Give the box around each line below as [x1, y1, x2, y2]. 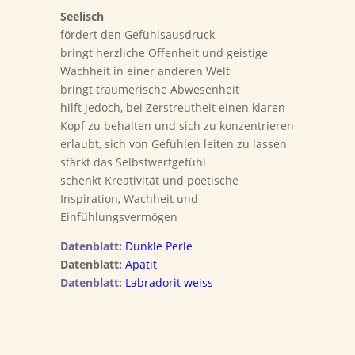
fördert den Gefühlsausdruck [59, 27, 215, 42]
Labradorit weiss [124, 275, 213, 290]
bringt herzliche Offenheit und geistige [59, 45, 268, 60]
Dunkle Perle [124, 239, 193, 254]
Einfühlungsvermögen [59, 209, 177, 224]
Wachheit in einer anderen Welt [59, 63, 230, 78]
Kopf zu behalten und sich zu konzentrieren [59, 118, 294, 133]
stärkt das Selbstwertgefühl [59, 155, 206, 170]
